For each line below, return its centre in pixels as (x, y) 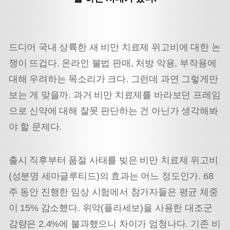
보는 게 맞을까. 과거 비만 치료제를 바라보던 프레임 (114, 95)
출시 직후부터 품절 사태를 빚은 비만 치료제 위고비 (113, 160)
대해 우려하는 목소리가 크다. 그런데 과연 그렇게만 (113, 79)
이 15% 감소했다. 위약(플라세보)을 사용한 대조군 (110, 208)
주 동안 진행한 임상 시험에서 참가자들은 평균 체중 (113, 192)
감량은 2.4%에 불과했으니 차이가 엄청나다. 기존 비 (114, 224)
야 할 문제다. (35, 127)
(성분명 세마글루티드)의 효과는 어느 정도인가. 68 (111, 176)
